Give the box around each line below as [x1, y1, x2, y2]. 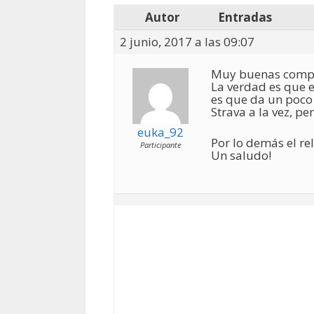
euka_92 [137, 124, 184, 140]
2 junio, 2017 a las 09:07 [120, 34, 254, 50]
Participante [139, 139, 181, 150]
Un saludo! [211, 146, 271, 163]
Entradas [218, 9, 272, 25]
